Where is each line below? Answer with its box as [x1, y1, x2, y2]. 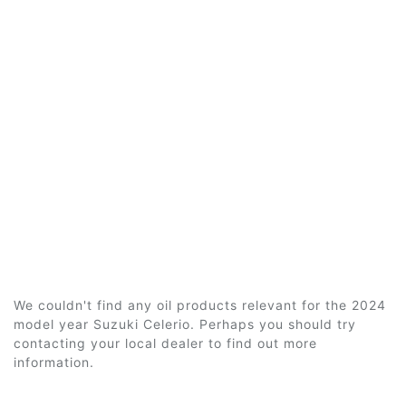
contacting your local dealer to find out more [14, 335, 317, 351]
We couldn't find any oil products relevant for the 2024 [14, 297, 386, 313]
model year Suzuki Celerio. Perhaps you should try [14, 316, 356, 332]
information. [14, 354, 94, 370]
